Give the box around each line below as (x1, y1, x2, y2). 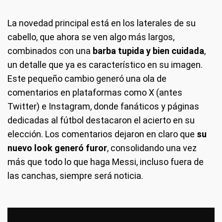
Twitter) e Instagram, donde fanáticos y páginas (7, 101, 199, 111)
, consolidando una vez (107, 143, 197, 153)
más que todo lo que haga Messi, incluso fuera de (7, 157, 204, 167)
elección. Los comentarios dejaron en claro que (7, 129, 197, 139)
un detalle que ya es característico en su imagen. (7, 59, 203, 70)
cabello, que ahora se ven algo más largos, (7, 32, 174, 42)
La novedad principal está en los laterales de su (7, 18, 196, 28)
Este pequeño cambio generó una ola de (7, 73, 166, 84)
